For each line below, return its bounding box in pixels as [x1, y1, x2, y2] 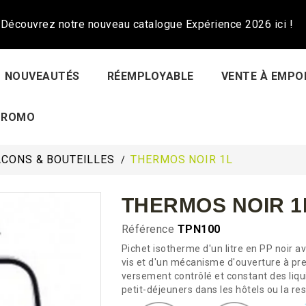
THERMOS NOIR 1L [130, 153, 234, 166]
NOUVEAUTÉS [4, 70, 80, 83]
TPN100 [177, 223, 221, 236]
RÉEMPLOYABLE [107, 70, 194, 83]
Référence [121, 223, 174, 236]
